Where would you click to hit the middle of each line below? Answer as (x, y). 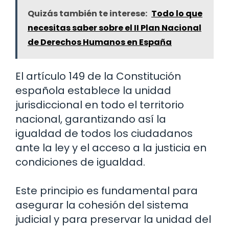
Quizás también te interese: (87, 14)
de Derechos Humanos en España (100, 42)
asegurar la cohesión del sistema (102, 205)
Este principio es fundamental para (107, 191)
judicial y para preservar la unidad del (113, 220)
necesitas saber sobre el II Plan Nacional (114, 28)
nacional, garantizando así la (91, 119)
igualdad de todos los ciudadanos (104, 134)
